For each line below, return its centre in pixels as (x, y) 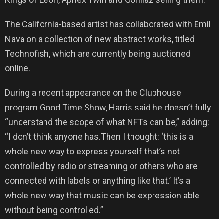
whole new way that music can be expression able (102, 195)
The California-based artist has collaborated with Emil (108, 24)
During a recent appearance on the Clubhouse (93, 93)
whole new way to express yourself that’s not (92, 151)
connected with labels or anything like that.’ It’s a (98, 181)
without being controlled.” (54, 210)
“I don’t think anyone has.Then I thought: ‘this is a (99, 137)
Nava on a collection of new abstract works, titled (100, 39)
